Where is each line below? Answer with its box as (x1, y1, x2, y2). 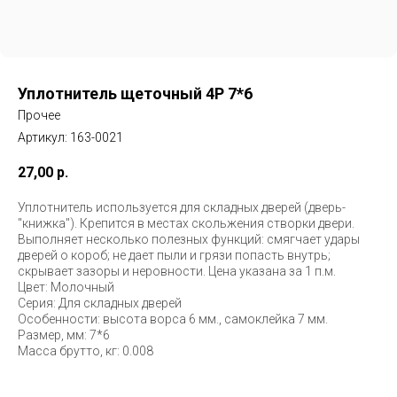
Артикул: (18, 130, 70, 144)
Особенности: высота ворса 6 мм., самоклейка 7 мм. (18, 312, 328, 326)
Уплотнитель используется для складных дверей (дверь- (18, 200, 346, 214)
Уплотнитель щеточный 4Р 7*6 (18, 84, 253, 103)
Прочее (18, 108, 60, 122)
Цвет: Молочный (18, 280, 114, 294)
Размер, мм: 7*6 (18, 328, 110, 342)
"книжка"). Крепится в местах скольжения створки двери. (18, 216, 354, 230)
